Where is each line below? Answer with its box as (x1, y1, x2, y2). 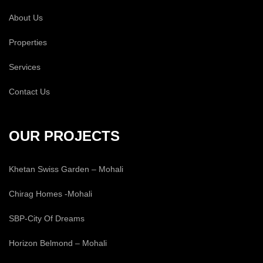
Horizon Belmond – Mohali (9, 238, 107, 248)
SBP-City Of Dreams (9, 214, 85, 224)
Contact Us (9, 87, 50, 97)
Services (9, 62, 41, 72)
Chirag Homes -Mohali (9, 189, 92, 199)
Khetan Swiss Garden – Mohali (9, 164, 123, 174)
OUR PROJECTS (9, 128, 120, 144)
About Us (9, 13, 43, 23)
